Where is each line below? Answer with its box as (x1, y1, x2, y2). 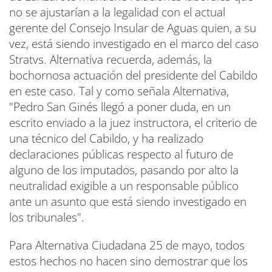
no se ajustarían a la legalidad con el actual (9, 4, 225, 20)
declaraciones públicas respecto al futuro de (9, 146, 233, 162)
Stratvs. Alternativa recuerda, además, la (9, 52, 212, 67)
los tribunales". (9, 209, 84, 225)
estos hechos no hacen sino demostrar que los (9, 253, 248, 269)
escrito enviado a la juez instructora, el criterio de (9, 115, 257, 131)
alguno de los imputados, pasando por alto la (9, 162, 239, 178)
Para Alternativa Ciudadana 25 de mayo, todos (9, 237, 245, 253)
